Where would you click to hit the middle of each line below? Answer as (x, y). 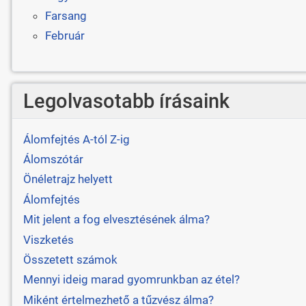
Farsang (66, 15)
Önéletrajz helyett (68, 179)
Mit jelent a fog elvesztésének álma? (116, 220)
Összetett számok (70, 259)
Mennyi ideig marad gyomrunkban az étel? (131, 280)
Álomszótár (53, 159)
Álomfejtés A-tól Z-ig (76, 139)
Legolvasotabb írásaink (126, 101)
